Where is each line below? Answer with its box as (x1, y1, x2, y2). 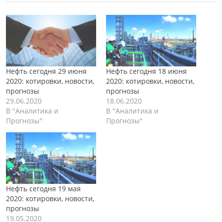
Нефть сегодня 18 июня (106, 66, 187, 76)
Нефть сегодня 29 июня (6, 66, 87, 76)
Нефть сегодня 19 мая (6, 184, 81, 194)
